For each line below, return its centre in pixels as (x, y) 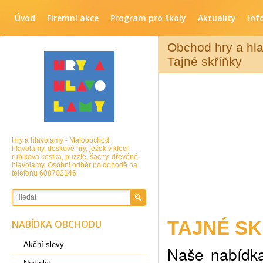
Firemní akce (73, 18)
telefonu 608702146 (44, 173)
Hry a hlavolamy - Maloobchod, (61, 140)
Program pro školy (148, 18)
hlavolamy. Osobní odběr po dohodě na (75, 165)
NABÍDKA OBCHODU (57, 224)
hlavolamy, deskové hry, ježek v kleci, (71, 149)
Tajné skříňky (205, 61)
